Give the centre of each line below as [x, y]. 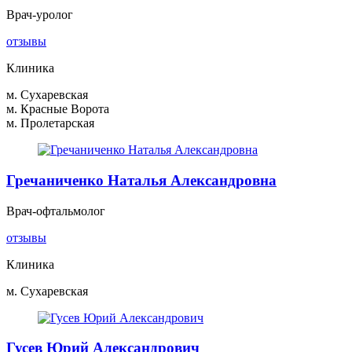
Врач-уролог [40, 15]
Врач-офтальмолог [56, 211]
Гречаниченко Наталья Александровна [141, 180]
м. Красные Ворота [58, 109]
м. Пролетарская [50, 123]
